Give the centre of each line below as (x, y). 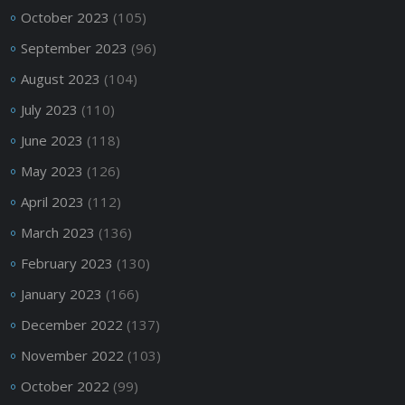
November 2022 (72, 355)
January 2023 (61, 293)
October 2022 (65, 386)
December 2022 (71, 324)
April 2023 (52, 201)
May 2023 (52, 170)
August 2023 (60, 78)
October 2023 (65, 17)
